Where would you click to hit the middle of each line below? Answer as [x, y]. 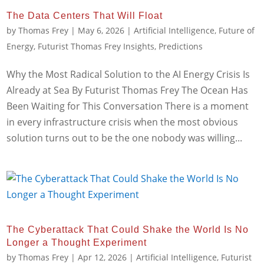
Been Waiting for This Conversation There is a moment [128, 106]
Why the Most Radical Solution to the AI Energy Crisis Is [128, 75]
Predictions [181, 47]
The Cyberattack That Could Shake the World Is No [128, 230]
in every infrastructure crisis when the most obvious [123, 122]
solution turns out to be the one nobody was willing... [125, 138]
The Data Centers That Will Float [85, 16]
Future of [237, 31]
